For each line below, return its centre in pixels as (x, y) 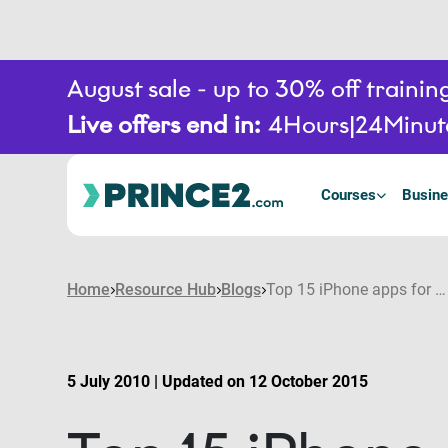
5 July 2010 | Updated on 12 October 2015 (217, 381)
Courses (348, 195)
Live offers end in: (163, 124)
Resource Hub (165, 289)
